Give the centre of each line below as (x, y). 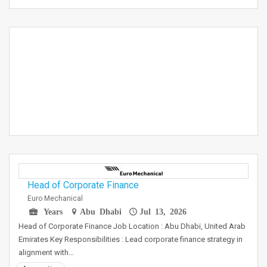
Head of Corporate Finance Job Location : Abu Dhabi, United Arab (132, 226)
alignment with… (46, 252)
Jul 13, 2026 (163, 211)
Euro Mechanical (55, 198)
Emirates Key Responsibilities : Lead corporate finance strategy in (131, 239)
